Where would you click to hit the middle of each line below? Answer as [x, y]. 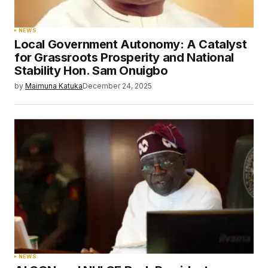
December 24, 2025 [117, 86]
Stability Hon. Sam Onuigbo [91, 71]
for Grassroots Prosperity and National [124, 57]
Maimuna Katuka [54, 86]
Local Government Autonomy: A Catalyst [131, 44]
